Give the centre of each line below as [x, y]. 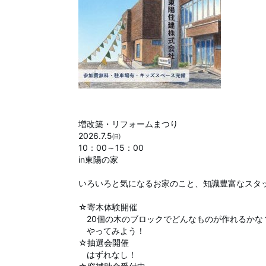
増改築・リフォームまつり [128, 124]
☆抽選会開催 [104, 243]
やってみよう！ [112, 231]
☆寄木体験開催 [108, 207]
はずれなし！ [107, 254]
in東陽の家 [98, 159]
